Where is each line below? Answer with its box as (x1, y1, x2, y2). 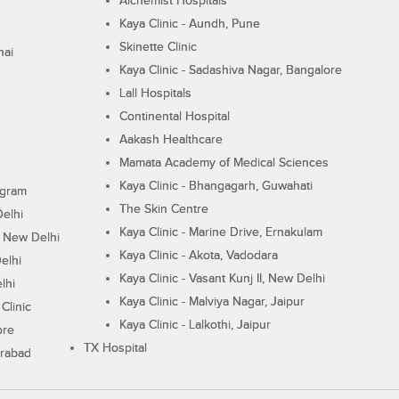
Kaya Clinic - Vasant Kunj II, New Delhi (118, 271, 325, 286)
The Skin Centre (118, 201, 208, 216)
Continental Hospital (118, 109, 230, 124)
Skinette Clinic (118, 39, 197, 54)
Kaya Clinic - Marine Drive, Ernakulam (118, 224, 322, 240)
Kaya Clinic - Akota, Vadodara (118, 248, 278, 263)
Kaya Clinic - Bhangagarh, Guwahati (118, 178, 313, 193)
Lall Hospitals (118, 85, 191, 101)
